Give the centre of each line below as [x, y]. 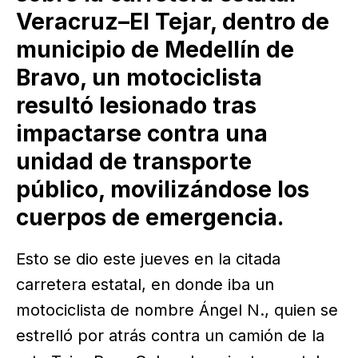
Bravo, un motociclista [139, 78]
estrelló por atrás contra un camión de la [170, 335]
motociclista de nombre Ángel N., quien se [177, 310]
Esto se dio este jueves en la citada [148, 259]
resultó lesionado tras [136, 106]
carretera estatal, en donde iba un [145, 284]
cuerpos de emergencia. [150, 218]
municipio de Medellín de [155, 50]
